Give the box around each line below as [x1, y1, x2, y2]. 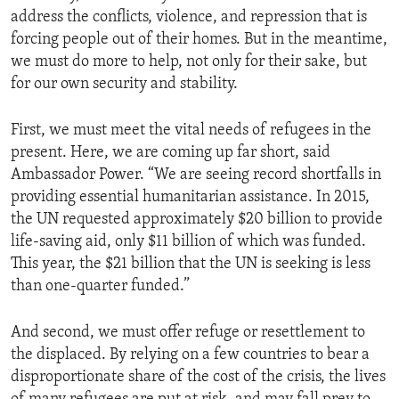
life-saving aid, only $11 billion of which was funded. [11, 233, 366, 251]
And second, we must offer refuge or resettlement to [11, 324, 365, 342]
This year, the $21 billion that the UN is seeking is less [11, 256, 370, 273]
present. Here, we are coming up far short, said [11, 144, 330, 162]
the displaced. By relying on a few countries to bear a [11, 346, 370, 364]
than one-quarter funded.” [11, 278, 190, 296]
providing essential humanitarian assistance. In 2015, [11, 189, 370, 207]
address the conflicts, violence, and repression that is [11, 9, 367, 27]
